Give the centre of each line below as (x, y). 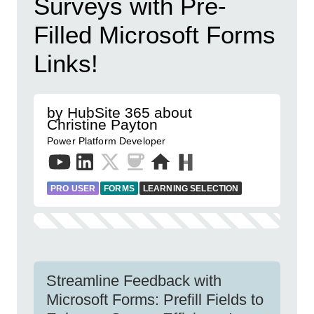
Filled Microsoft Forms (155, 35)
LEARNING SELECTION (191, 189)
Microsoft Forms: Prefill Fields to (155, 300)
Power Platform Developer (107, 141)
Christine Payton (102, 124)
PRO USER (73, 189)
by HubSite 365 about (120, 112)
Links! (66, 63)
